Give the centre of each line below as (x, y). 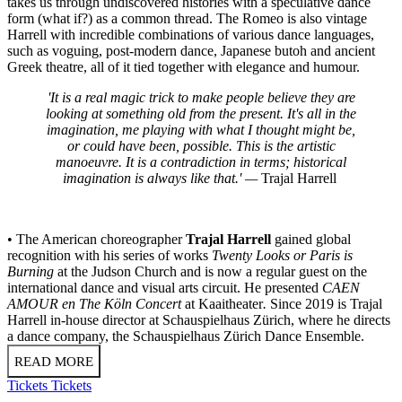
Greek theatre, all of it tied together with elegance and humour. (187, 67)
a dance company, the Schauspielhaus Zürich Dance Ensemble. (188, 336)
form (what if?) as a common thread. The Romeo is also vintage (187, 19)
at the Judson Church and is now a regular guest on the (210, 272)
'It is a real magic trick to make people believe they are (201, 98)
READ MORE (54, 362)
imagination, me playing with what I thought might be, (201, 130)
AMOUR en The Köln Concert (96, 304)
